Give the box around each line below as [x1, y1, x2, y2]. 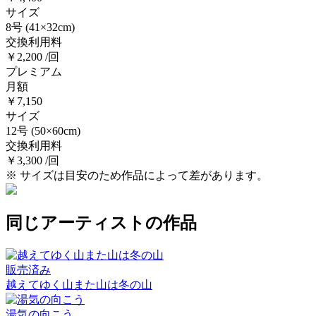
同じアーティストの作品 [6, 213, 197, 232]
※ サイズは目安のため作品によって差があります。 [6, 169, 268, 181]
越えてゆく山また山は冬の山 [6, 278, 152, 291]
